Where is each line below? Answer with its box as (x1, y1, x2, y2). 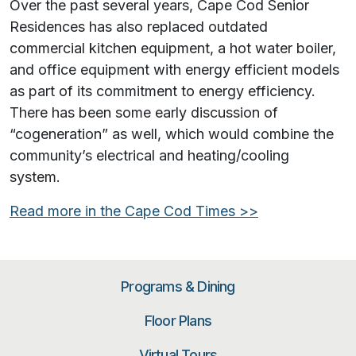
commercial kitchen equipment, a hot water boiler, (10, 40, 336, 57)
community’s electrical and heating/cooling (10, 147, 289, 164)
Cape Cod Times (125, 203, 239, 220)
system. (10, 168, 64, 186)
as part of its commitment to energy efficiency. (10, 83, 315, 100)
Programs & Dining (121, 278, 235, 296)
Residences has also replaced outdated (10, 18, 268, 36)
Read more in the (10, 203, 125, 220)
